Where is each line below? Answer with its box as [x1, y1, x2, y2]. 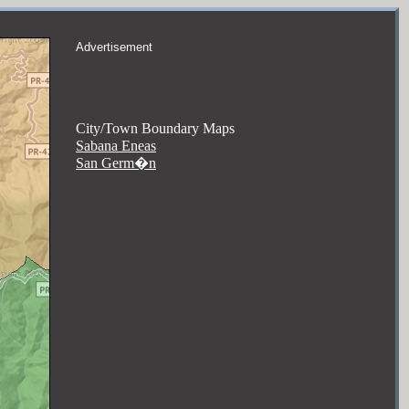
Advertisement [76, 40, 152, 54]
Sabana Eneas [76, 138, 156, 153]
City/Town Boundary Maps [76, 121, 235, 136]
